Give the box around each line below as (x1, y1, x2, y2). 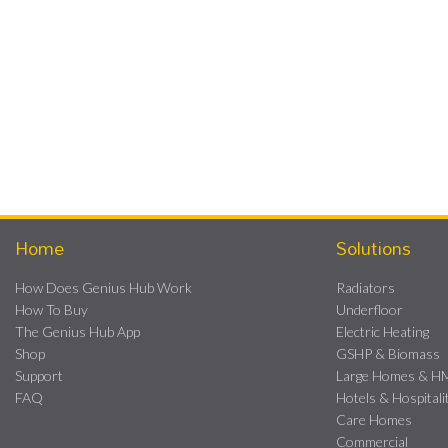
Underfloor (335, 300, 403, 318)
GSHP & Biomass (335, 344, 440, 362)
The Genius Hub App (15, 322, 140, 340)
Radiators (335, 278, 395, 296)
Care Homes (335, 410, 412, 428)
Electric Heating (335, 322, 429, 340)
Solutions (335, 229, 411, 266)
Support (15, 366, 63, 384)
